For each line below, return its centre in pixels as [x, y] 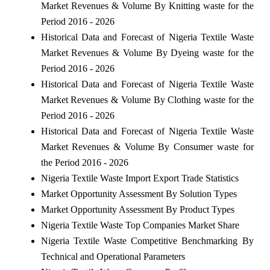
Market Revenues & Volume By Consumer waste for [147, 146]
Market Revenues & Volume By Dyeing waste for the [147, 52]
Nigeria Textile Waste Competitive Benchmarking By [147, 240]
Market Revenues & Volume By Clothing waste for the [147, 99]
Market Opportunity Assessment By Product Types [137, 209]
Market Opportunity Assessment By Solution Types [139, 193]
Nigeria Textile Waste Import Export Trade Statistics [140, 178]
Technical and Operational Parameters [113, 256]
